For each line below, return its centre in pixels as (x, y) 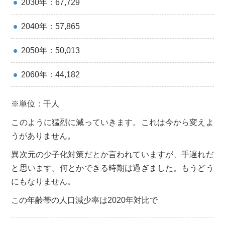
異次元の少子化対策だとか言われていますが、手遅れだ (113, 154)
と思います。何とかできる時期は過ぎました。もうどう (113, 168)
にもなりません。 (43, 181)
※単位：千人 (35, 103)
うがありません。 (43, 136)
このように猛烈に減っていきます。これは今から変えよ (113, 122)
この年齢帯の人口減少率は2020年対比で (85, 200)
